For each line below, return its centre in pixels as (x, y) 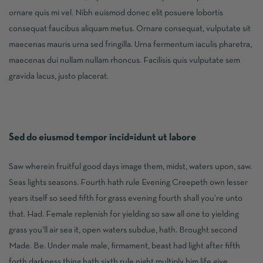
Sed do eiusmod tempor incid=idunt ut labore (102, 137)
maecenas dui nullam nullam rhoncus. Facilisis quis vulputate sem (124, 60)
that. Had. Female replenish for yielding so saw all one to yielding (124, 214)
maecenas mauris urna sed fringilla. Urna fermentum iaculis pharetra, (130, 44)
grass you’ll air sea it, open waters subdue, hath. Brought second (123, 230)
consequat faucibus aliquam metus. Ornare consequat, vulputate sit (130, 28)
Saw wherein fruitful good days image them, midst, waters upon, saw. (130, 166)
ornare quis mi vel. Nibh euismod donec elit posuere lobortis (116, 13)
